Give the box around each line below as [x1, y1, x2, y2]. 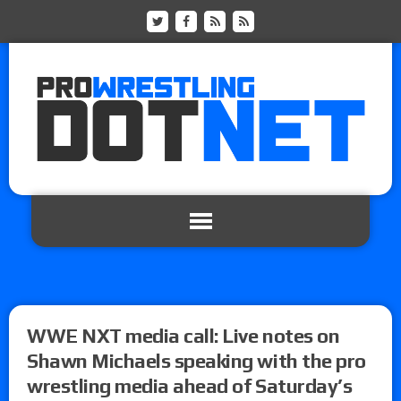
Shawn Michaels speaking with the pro [27, 348, 366, 372]
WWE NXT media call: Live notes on [27, 323, 340, 347]
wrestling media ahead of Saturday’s [27, 373, 353, 397]
